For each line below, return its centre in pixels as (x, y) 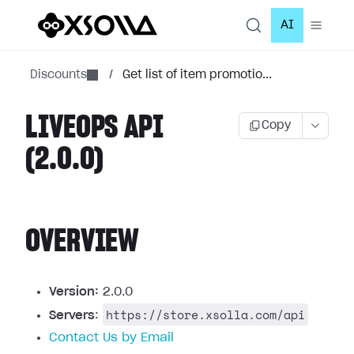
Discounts (58, 75)
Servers (72, 316)
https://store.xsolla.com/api (205, 314)
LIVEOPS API (94, 128)
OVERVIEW (83, 242)
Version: (74, 292)
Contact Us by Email (111, 338)
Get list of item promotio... (197, 75)
